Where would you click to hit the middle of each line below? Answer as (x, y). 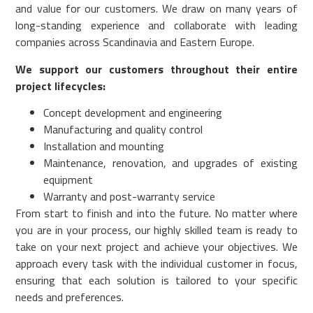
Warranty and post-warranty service (130, 196)
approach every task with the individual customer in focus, (156, 263)
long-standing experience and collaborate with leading (156, 26)
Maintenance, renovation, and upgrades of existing (170, 162)
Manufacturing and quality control (123, 129)
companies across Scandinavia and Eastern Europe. (135, 42)
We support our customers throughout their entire (156, 69)
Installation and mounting (104, 146)
